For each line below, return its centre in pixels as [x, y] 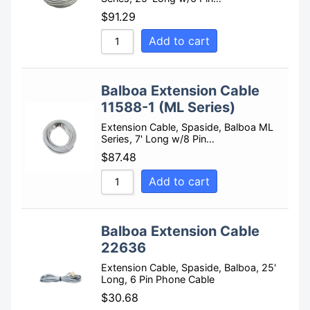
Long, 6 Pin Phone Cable [158, 280]
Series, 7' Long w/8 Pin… [158, 139]
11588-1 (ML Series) [168, 108]
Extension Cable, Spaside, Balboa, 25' [189, 268]
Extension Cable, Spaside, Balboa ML [187, 127]
